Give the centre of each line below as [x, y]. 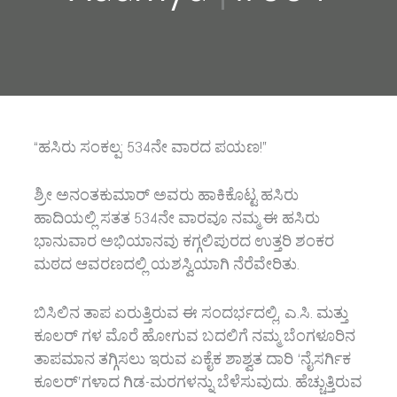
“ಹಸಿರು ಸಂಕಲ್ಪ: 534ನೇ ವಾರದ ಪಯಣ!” [150, 146]
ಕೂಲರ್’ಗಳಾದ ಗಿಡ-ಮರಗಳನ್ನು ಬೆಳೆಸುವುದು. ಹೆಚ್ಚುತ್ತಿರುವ [198, 382]
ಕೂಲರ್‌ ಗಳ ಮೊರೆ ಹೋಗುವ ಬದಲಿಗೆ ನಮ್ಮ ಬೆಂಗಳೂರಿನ [194, 336]
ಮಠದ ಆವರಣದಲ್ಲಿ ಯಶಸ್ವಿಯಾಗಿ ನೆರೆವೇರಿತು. [166, 264]
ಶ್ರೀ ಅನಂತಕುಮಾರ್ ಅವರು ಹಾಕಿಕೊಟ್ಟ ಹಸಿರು [166, 195]
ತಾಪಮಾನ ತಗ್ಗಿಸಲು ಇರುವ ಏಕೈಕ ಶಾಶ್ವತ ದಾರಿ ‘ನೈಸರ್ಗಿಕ [192, 359]
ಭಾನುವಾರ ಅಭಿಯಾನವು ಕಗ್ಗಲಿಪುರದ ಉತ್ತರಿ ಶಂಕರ [183, 241]
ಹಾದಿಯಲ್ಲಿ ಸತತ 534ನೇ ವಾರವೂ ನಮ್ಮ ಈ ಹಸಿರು [176, 218]
